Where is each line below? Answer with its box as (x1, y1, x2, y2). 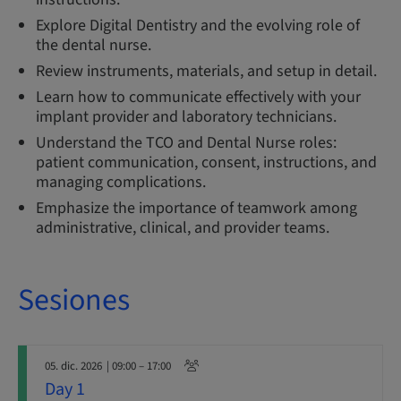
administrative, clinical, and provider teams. (36, 217, 329, 239)
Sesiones (18, 278, 130, 322)
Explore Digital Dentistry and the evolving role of (36, 14, 360, 37)
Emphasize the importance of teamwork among (36, 197, 357, 219)
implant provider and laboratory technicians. (36, 106, 337, 128)
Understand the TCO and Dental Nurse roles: (36, 132, 337, 154)
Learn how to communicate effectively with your (36, 86, 361, 108)
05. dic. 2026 (45, 358, 102, 374)
